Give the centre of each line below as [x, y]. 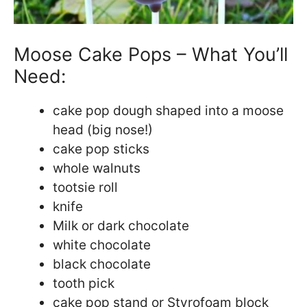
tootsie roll [85, 187]
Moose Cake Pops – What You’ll [151, 54]
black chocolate [102, 264]
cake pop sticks [101, 149]
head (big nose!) [103, 130]
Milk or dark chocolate [121, 225]
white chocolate [102, 245]
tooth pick [84, 283]
